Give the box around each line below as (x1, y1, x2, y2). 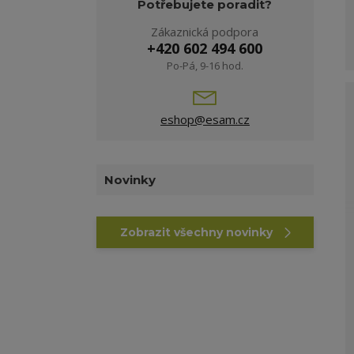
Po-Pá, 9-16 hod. (166, 58, 243, 73)
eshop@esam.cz (160, 111, 250, 127)
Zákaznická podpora (151, 24, 259, 40)
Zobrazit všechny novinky (119, 225, 273, 239)
